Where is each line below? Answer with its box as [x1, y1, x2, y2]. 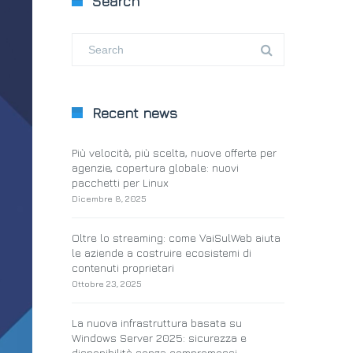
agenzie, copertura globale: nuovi [72, 161, 239, 174]
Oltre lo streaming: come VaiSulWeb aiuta [72, 231, 281, 244]
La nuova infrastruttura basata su [72, 316, 242, 329]
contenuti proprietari [72, 261, 174, 274]
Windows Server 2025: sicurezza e [72, 331, 247, 344]
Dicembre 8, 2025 [72, 193, 147, 203]
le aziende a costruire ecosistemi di [72, 246, 251, 259]
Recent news [92, 105, 177, 121]
